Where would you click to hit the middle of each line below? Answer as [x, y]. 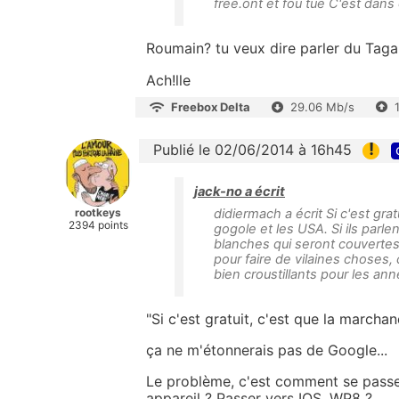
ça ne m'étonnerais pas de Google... [267, 350]
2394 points [98, 225]
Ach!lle [168, 81]
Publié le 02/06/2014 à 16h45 [252, 150]
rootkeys [98, 213]
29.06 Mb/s [322, 107]
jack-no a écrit [240, 192]
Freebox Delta [211, 107]
